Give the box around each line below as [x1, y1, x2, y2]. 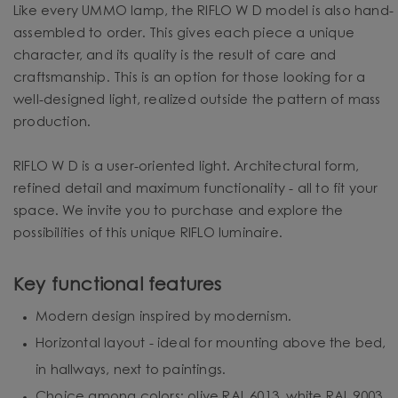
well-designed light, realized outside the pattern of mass [13, 93, 381, 107]
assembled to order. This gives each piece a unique [13, 27, 355, 41]
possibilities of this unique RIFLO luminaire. [13, 227, 283, 241]
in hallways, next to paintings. [36, 363, 227, 378]
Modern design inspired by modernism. [36, 310, 292, 324]
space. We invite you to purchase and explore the [13, 204, 344, 219]
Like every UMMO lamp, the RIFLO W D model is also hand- [13, 4, 394, 19]
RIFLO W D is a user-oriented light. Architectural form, [13, 160, 360, 174]
